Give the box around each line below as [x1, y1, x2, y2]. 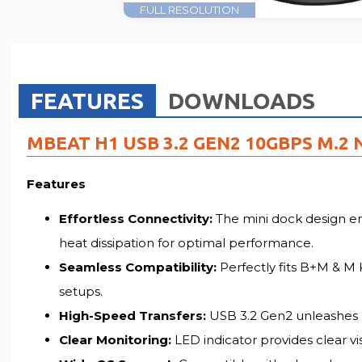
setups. [59, 283, 103, 299]
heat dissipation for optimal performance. [59, 234, 314, 250]
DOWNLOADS [168, 87, 316, 113]
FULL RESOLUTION [140, 2, 240, 16]
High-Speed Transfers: [59, 307, 207, 323]
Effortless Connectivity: [59, 210, 213, 226]
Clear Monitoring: [59, 331, 172, 347]
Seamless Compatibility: [59, 259, 217, 275]
